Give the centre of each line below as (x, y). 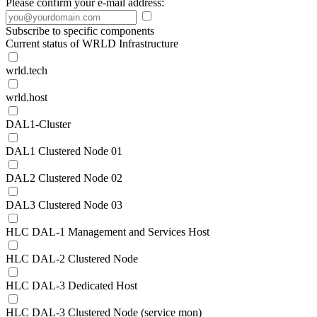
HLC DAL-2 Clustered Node (72, 259)
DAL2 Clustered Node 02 (64, 178)
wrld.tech (27, 70)
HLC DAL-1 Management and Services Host (108, 232)
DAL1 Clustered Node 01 (64, 151)
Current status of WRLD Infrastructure (92, 44)
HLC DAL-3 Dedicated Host (71, 286)
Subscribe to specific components (80, 31)
